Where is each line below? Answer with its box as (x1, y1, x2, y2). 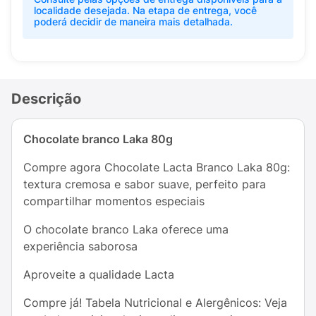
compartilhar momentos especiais (23, 194, 205, 208)
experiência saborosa (23, 239, 138, 253)
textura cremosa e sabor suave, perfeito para (23, 177, 266, 191)
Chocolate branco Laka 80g (23, 132, 173, 146)
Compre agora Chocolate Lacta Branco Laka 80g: (23, 160, 290, 174)
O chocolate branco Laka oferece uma (23, 222, 229, 236)
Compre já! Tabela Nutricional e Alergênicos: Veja (23, 296, 287, 310)
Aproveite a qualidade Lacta (23, 267, 174, 281)
